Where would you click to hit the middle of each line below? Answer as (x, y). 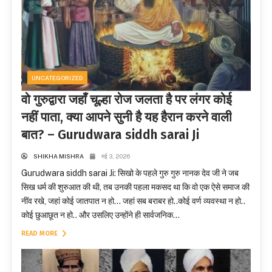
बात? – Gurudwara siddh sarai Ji (110, 134)
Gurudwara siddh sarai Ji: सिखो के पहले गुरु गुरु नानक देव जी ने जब (130, 173)
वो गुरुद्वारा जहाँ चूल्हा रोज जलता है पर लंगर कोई (127, 99)
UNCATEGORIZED (57, 78)
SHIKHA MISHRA (59, 156)
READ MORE (40, 233)
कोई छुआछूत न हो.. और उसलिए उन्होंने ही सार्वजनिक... (100, 215)
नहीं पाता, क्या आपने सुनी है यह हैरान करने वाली (127, 117)
